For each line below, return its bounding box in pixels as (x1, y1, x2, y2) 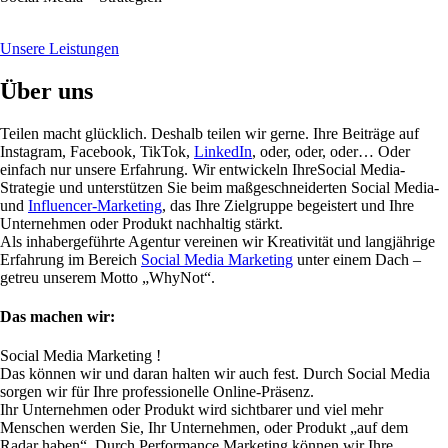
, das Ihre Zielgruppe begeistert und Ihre (162, 196, 414, 214)
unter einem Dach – (293, 250, 421, 268)
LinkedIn (194, 142, 252, 160)
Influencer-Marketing (28, 196, 162, 214)
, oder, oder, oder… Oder (252, 142, 410, 160)
